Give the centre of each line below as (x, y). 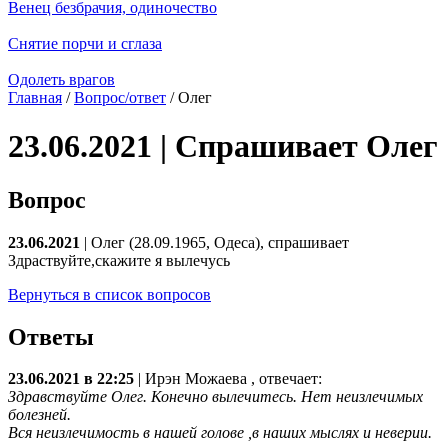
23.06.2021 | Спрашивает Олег (223, 146)
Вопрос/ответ (120, 97)
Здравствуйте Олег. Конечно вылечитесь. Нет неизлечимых (215, 397)
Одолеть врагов (61, 79)
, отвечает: (286, 379)
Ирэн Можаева (198, 379)
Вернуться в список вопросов (109, 294)
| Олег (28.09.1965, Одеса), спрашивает (214, 242)
